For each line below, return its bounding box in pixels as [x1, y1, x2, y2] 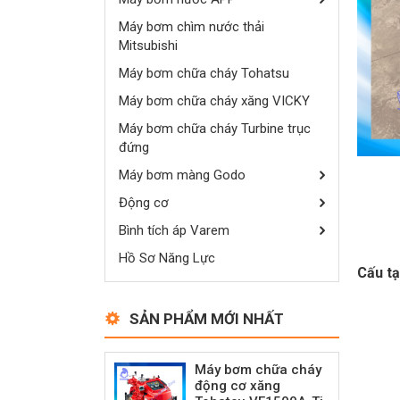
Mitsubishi [119, 37, 178, 54]
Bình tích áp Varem [119, 221, 229, 238]
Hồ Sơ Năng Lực [119, 249, 215, 266]
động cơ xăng [195, 377, 280, 394]
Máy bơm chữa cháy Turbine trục [119, 120, 311, 137]
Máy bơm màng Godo [119, 166, 246, 183]
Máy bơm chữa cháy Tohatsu [119, 64, 289, 81]
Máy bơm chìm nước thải [119, 18, 264, 35]
